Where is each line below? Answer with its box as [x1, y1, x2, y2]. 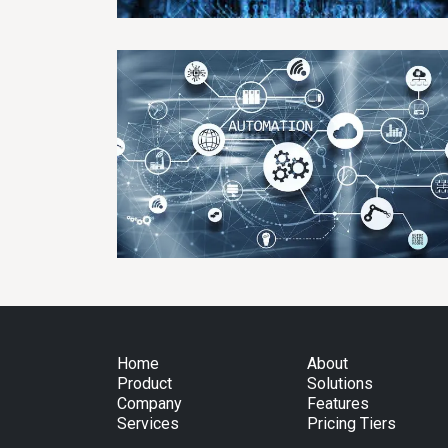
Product [117, 374, 172, 393]
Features [307, 394, 369, 413]
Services [117, 414, 179, 433]
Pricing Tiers [307, 414, 396, 433]
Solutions [307, 374, 373, 393]
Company [117, 394, 182, 413]
